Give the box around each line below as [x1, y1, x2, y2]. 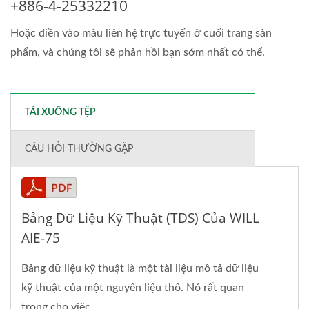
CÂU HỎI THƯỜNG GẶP [25, 143, 133, 154]
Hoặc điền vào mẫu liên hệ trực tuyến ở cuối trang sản [10, 27, 272, 39]
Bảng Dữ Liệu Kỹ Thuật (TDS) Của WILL [21, 208, 259, 227]
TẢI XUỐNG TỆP [25, 107, 96, 117]
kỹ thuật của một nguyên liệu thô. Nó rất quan [21, 281, 244, 293]
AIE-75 [21, 228, 60, 247]
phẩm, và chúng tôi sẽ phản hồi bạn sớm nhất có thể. [10, 46, 265, 58]
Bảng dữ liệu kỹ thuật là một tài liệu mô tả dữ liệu [21, 262, 259, 274]
